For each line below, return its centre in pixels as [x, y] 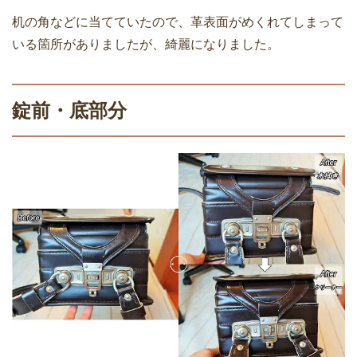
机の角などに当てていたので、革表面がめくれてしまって [178, 22]
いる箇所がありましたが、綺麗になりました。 [146, 44]
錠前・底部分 [69, 110]
